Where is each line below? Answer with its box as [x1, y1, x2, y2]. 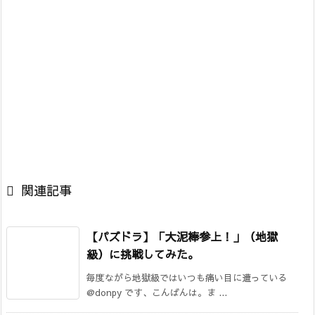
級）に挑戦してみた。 [86, 245, 199, 262]
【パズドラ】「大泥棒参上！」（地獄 [86, 228, 278, 244]
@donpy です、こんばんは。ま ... [86, 285, 227, 299]
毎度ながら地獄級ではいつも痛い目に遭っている [86, 271, 288, 284]
